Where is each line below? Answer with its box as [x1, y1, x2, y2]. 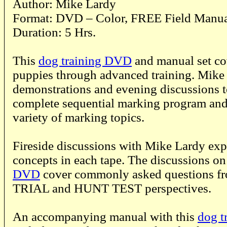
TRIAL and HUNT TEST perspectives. [13, 181, 211, 195]
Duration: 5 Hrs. [13, 25, 96, 39]
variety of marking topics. [13, 110, 144, 124]
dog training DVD [39, 53, 132, 67]
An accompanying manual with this [13, 209, 198, 223]
